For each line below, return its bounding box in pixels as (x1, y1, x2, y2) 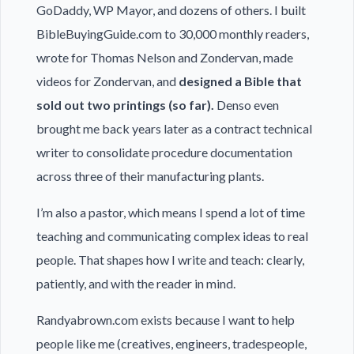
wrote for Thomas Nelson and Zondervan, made (36, 50, 293, 65)
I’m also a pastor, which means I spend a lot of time (36, 205, 305, 220)
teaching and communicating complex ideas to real (36, 228, 308, 243)
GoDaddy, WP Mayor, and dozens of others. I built (36, 2, 306, 17)
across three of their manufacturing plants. (36, 168, 264, 183)
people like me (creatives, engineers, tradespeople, (36, 336, 307, 351)
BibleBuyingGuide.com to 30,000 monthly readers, (36, 26, 309, 41)
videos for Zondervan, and (36, 73, 179, 88)
